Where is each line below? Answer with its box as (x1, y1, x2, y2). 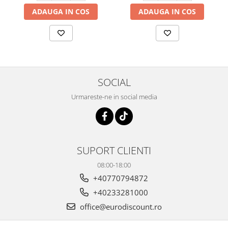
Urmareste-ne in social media (71, 92, 157, 101)
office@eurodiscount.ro (77, 201, 162, 212)
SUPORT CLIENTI (77, 142, 151, 157)
